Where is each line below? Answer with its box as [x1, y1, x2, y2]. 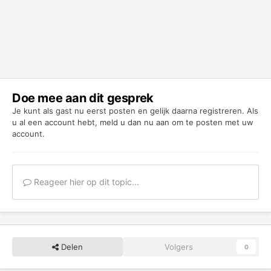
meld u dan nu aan [100, 117, 169, 127]
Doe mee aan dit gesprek [12, 90, 154, 105]
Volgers [165, 241, 193, 252]
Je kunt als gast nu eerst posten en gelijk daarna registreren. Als [12, 105, 258, 116]
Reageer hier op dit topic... [31, 176, 139, 187]
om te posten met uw [169, 117, 253, 127]
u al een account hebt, [12, 117, 100, 127]
